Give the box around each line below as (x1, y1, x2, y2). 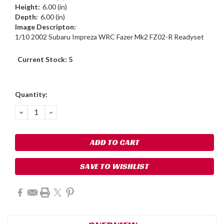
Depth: (15, 12, 38, 21)
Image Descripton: (15, 22, 76, 31)
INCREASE (47, 106, 91, 117)
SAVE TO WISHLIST (80, 160, 149, 171)
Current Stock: (17, 55, 68, 63)
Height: (15, 2, 40, 11)
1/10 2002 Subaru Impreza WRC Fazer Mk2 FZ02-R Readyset (15, 32, 204, 41)
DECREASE (18, 106, 64, 117)
